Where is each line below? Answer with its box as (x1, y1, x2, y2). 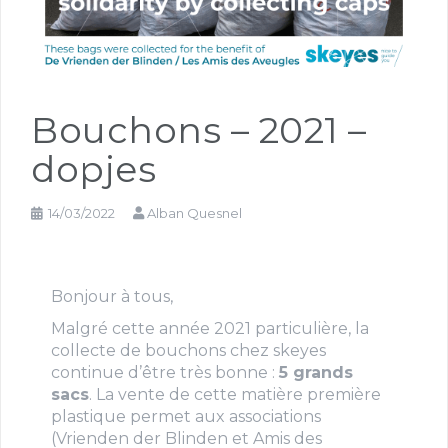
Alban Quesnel (147, 204, 242, 221)
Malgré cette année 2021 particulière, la (51, 318, 369, 338)
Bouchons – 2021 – (31, 107, 367, 152)
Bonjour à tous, (51, 286, 173, 306)
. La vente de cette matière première (89, 384, 381, 404)
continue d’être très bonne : (51, 362, 279, 382)
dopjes (31, 146, 156, 191)
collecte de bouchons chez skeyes (51, 340, 326, 360)
